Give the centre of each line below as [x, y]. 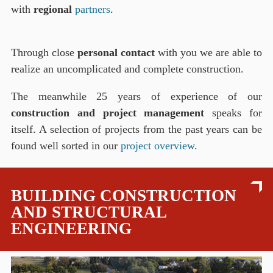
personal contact [116, 52]
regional [54, 9]
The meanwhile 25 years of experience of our [136, 96]
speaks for [233, 112]
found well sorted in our [66, 145]
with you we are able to [208, 52]
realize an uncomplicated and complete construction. [127, 69]
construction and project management [108, 112]
